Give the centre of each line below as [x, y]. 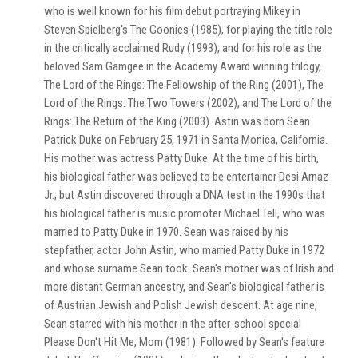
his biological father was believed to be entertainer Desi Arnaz [186, 176]
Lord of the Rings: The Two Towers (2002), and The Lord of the [188, 103]
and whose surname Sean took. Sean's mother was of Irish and [189, 268]
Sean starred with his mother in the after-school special [173, 323]
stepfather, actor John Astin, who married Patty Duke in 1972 [184, 250]
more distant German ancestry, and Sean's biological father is [184, 286]
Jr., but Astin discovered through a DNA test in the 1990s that [185, 195]
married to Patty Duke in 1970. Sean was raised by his [166, 231]
